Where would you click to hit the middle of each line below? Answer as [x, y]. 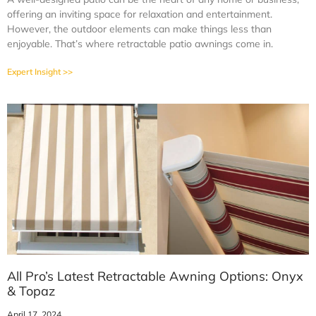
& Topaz [31, 291]
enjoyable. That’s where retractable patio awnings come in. [140, 44]
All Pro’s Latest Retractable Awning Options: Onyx [155, 276]
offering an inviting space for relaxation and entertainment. [140, 14]
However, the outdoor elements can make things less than [139, 29]
